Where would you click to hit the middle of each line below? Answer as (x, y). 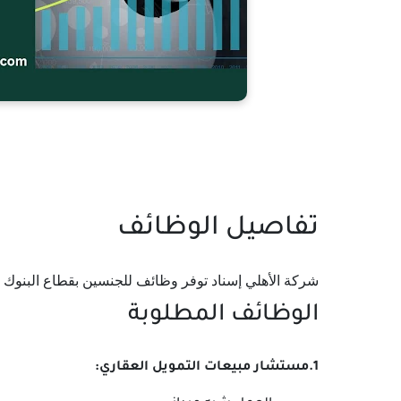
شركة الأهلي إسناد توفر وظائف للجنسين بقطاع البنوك (161, 281)
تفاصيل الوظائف (218, 229)
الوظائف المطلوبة (223, 316)
